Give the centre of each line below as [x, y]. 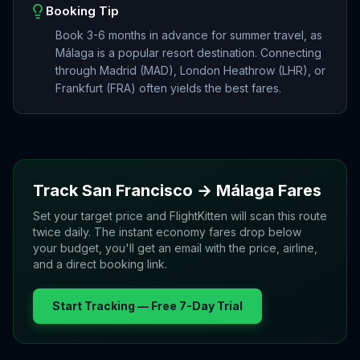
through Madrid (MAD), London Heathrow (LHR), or [190, 70]
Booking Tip [82, 11]
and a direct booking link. [100, 264]
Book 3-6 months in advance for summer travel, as [189, 35]
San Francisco [137, 190]
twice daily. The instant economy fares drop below [167, 232]
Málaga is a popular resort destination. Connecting [188, 53]
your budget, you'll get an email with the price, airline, [175, 248]
